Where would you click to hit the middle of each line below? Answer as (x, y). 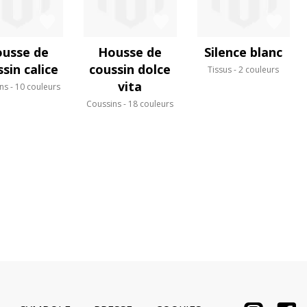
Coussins (104, 103)
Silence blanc (244, 52)
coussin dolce (130, 69)
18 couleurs (151, 103)
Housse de (130, 52)
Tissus (220, 69)
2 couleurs (259, 69)
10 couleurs (37, 86)
